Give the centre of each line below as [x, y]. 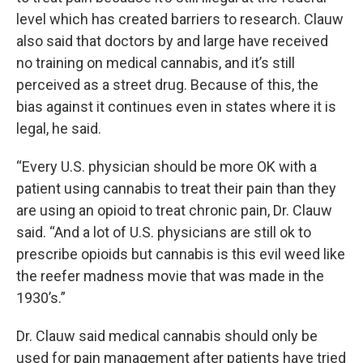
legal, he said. [59, 129]
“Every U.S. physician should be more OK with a [167, 167]
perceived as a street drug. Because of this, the [167, 85]
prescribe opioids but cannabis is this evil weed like [181, 254]
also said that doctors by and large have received [172, 41]
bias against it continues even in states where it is [176, 107]
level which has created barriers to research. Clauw [180, 19]
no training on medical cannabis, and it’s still [156, 63]
